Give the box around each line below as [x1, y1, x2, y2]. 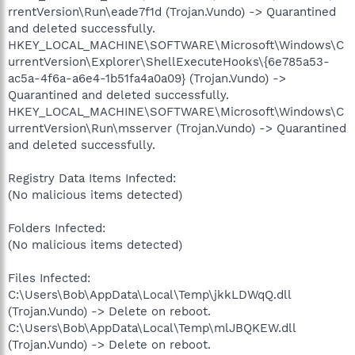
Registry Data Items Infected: [8, 170, 176, 185]
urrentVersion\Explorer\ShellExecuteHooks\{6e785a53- [8, 54, 330, 69]
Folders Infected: [8, 220, 105, 235]
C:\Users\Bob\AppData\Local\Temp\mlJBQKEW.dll [8, 320, 296, 335]
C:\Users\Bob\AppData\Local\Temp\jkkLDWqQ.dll [8, 287, 291, 302]
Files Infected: [8, 270, 90, 285]
